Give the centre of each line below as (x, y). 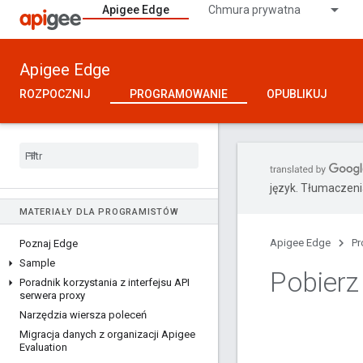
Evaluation (43, 347)
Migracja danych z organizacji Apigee (107, 334)
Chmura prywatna (254, 10)
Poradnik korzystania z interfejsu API (105, 282)
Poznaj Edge (49, 243)
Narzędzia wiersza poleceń (83, 315)
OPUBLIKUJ (297, 94)
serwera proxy (52, 295)
